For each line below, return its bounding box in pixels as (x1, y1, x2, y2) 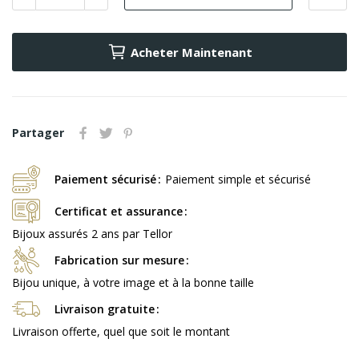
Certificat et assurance (54, 204, 183, 220)
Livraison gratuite (54, 301, 155, 317)
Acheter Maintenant (130, 44, 252, 61)
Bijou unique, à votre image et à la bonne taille (12, 275, 254, 291)
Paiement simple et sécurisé (165, 171, 311, 188)
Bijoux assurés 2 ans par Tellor (12, 226, 172, 242)
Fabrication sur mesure (54, 252, 184, 268)
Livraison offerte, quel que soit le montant (12, 324, 230, 340)
